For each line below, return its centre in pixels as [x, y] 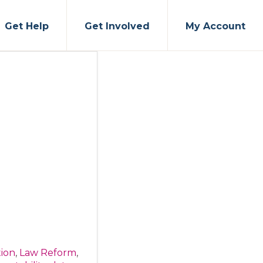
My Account [215, 26]
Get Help [27, 26]
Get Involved [117, 26]
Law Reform [48, 253]
